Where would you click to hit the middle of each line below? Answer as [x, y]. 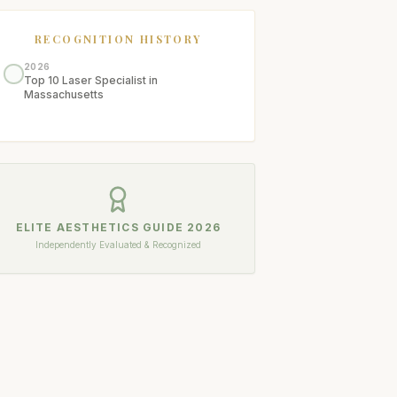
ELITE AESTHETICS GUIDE [101, 227]
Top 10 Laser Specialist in [90, 80]
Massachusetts [63, 94]
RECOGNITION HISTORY [118, 39]
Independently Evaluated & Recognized [118, 245]
